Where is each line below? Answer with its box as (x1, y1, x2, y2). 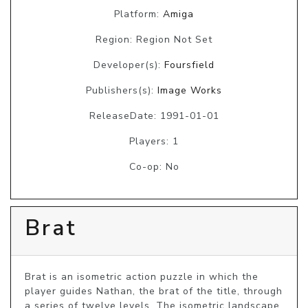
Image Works (157, 84, 222, 98)
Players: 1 (129, 135, 179, 148)
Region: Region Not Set (96, 33, 212, 47)
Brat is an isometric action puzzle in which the (25, 270, 258, 284)
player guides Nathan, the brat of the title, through (25, 285, 283, 298)
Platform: (114, 8, 163, 21)
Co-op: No (129, 160, 179, 174)
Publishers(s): (86, 84, 157, 98)
